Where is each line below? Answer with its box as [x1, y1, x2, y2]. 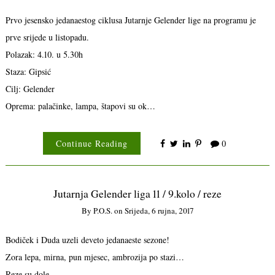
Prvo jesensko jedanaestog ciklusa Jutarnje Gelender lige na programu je [5, 14, 256, 26]
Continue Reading [55, 137, 128, 149]
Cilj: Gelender [5, 83, 55, 95]
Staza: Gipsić [5, 66, 51, 78]
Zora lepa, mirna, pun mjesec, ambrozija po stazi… [5, 251, 184, 263]
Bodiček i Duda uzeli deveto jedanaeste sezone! [5, 234, 169, 246]
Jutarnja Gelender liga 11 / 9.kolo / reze [53, 186, 222, 201]
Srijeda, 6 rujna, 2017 [125, 205, 193, 217]
